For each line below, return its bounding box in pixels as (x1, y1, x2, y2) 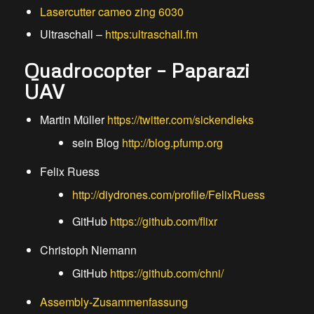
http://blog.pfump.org (121, 135, 223, 151)
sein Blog (71, 135, 122, 151)
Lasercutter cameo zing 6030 (39, 4, 184, 20)
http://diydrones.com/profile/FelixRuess (71, 186, 265, 203)
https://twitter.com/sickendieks (107, 111, 254, 128)
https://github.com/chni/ (109, 265, 224, 282)
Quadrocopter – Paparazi (23, 58, 250, 83)
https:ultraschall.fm (104, 26, 198, 43)
